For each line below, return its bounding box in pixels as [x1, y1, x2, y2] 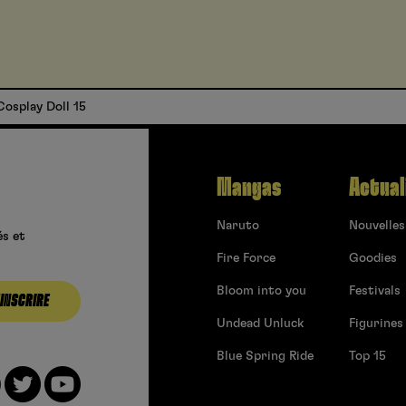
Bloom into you [217, 285, 306, 298]
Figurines [349, 317, 403, 331]
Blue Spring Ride [217, 350, 314, 363]
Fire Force [217, 252, 275, 266]
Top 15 [349, 350, 386, 363]
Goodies [349, 252, 397, 266]
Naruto [217, 219, 259, 233]
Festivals [349, 285, 401, 298]
